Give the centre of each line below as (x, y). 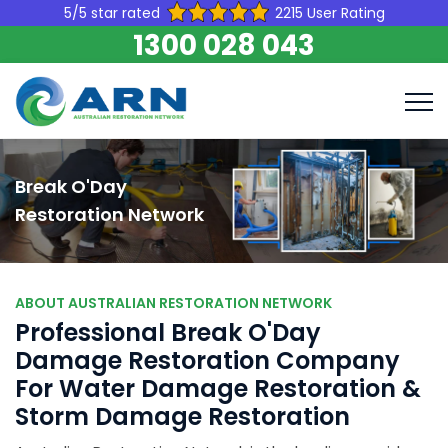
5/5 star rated (111, 13)
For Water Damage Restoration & (218, 388)
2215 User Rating (329, 13)
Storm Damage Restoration (182, 416)
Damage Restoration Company (207, 360)
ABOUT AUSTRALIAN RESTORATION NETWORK (173, 303)
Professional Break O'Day (168, 332)
